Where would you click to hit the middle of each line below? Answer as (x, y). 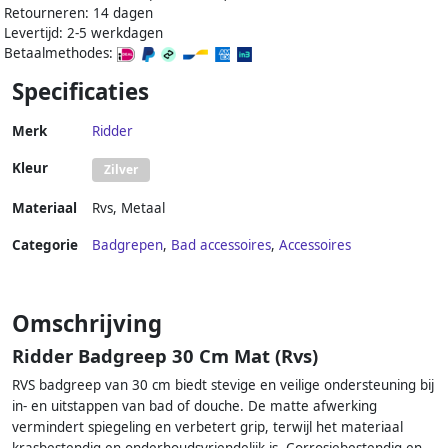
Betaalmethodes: (60, 53)
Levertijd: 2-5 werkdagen (83, 33)
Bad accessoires (221, 245)
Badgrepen (127, 245)
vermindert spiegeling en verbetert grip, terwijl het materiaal (207, 427)
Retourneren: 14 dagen (78, 13)
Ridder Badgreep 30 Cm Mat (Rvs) (165, 356)
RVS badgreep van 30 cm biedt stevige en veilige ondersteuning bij (223, 385)
